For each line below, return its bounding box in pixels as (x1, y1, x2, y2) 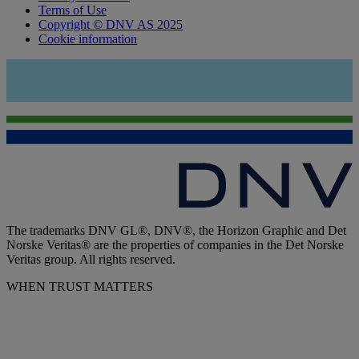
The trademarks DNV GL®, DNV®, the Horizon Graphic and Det (6, 224, 346, 238)
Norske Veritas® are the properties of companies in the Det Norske (6, 238, 344, 252)
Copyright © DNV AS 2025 (38, 18, 183, 32)
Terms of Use (38, 3, 107, 18)
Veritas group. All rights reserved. (6, 252, 175, 267)
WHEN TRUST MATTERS (6, 280, 153, 294)
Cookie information (38, 32, 137, 46)
